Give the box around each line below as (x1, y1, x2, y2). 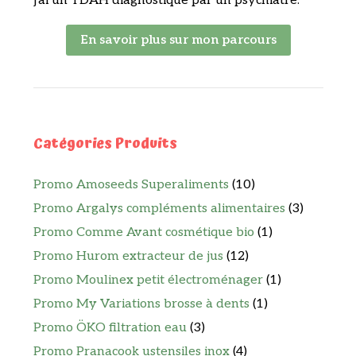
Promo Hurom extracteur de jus (33, 248, 223, 264)
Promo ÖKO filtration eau (33, 319, 187, 335)
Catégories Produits (33, 131, 177, 155)
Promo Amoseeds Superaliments (33, 176, 229, 192)
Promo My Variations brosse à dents (33, 296, 250, 311)
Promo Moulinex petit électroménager (33, 272, 263, 288)
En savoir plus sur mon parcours (79, 32, 277, 48)
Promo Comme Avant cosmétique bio (33, 224, 254, 240)
